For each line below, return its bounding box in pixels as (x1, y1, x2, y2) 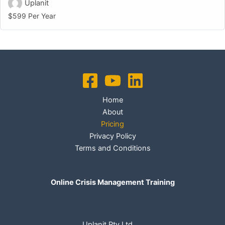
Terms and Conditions (74, 144, 151, 153)
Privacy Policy (89, 132, 136, 141)
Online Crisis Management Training (50, 178, 175, 187)
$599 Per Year (8, 12, 56, 21)
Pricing (101, 120, 124, 129)
